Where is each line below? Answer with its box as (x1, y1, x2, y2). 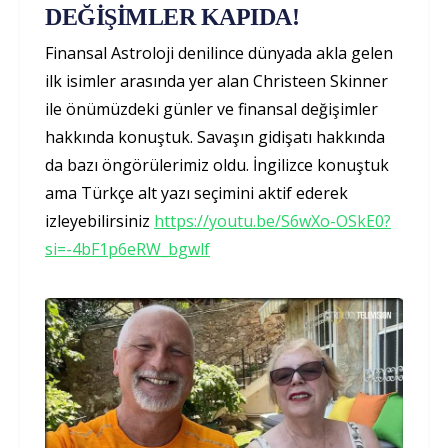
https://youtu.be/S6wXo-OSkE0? (154, 209, 391, 232)
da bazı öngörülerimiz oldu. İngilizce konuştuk (45, 153, 389, 176)
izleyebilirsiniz (45, 209, 154, 232)
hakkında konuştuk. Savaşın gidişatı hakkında (45, 125, 385, 148)
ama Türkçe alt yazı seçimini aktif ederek (45, 181, 348, 204)
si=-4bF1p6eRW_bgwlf (45, 237, 210, 260)
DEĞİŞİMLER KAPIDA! (45, 3, 300, 30)
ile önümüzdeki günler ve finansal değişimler (45, 97, 378, 120)
